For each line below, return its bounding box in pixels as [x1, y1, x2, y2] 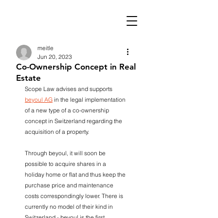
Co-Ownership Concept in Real [16, 62, 136, 72]
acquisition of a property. [25, 128, 89, 135]
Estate [16, 73, 41, 83]
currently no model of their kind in [25, 203, 114, 210]
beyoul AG [25, 96, 53, 103]
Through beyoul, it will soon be [25, 149, 107, 157]
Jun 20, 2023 [37, 53, 72, 60]
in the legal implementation [53, 96, 127, 103]
